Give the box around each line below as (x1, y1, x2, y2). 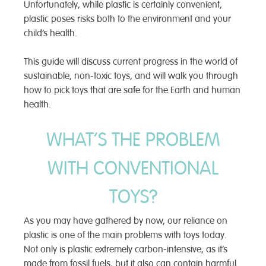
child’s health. (24, 27, 77, 39)
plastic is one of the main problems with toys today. (24, 229, 227, 241)
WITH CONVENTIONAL (47, 156, 218, 180)
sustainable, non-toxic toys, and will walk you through (24, 69, 238, 82)
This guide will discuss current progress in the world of (24, 55, 237, 68)
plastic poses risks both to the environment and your (24, 12, 231, 25)
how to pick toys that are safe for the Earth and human (24, 84, 240, 96)
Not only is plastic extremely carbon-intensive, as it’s (24, 243, 227, 255)
